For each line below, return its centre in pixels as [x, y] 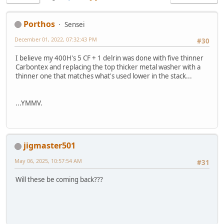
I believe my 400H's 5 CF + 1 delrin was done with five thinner [109, 58]
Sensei [74, 24]
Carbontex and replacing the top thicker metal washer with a [108, 67]
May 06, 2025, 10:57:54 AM [48, 161]
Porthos [39, 24]
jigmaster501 [49, 146]
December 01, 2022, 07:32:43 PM [56, 39]
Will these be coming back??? [59, 180]
